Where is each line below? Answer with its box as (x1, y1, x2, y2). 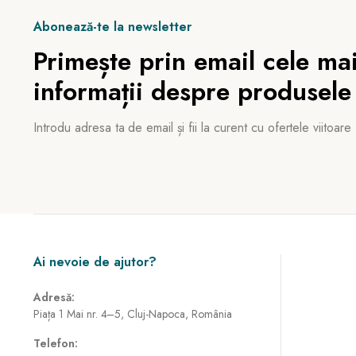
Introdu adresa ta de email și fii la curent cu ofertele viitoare (33, 118, 352, 137)
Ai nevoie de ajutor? (33, 253, 157, 271)
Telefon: (33, 335, 78, 351)
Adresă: (33, 289, 75, 305)
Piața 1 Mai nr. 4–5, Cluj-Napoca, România (33, 306, 232, 322)
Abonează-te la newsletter (33, 17, 192, 36)
